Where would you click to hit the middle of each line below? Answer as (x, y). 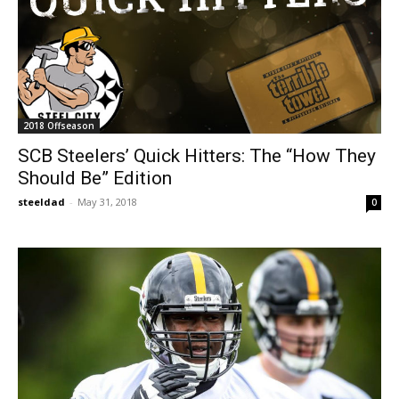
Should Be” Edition (95, 178)
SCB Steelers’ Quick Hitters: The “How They (197, 155)
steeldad (41, 201)
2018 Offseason (59, 125)
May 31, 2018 (107, 201)
